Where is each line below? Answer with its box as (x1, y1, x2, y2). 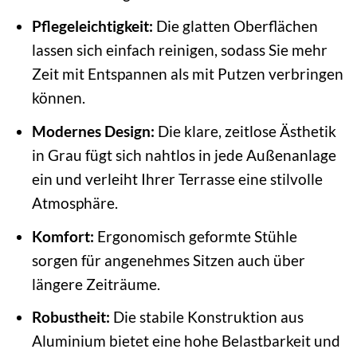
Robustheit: (31, 308, 110, 327)
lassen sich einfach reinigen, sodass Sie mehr (31, 41, 328, 60)
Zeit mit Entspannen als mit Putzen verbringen (31, 65, 343, 84)
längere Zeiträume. (31, 274, 160, 293)
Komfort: (31, 226, 94, 245)
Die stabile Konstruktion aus (109, 308, 304, 327)
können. (31, 88, 85, 108)
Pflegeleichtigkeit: (31, 17, 153, 36)
